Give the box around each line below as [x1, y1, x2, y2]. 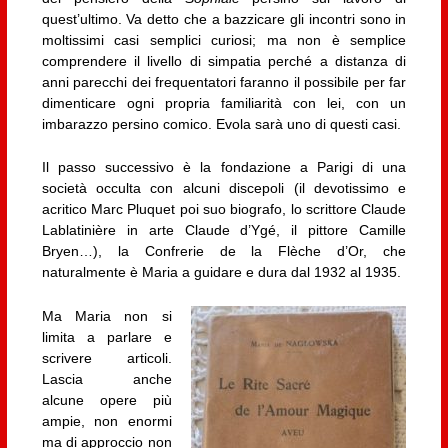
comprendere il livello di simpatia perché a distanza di [41, 53, 407, 70]
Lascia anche [41, 370, 172, 387]
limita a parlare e [41, 328, 172, 345]
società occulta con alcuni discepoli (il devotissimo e [41, 180, 407, 197]
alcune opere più [41, 391, 172, 408]
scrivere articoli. [41, 349, 172, 366]
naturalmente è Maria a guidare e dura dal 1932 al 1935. [41, 264, 401, 281]
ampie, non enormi [41, 412, 172, 429]
